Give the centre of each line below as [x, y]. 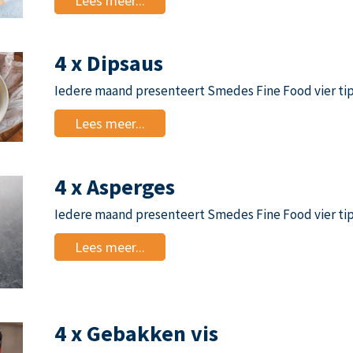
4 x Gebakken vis [136, 334]
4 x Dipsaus [109, 63]
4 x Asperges [115, 186]
